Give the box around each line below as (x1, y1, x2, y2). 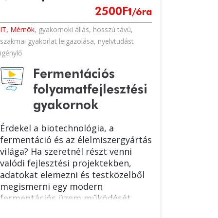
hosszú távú (93, 25, 131, 34)
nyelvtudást (98, 36, 134, 46)
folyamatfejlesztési (33, 84, 147, 96)
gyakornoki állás (38, 25, 89, 34)
